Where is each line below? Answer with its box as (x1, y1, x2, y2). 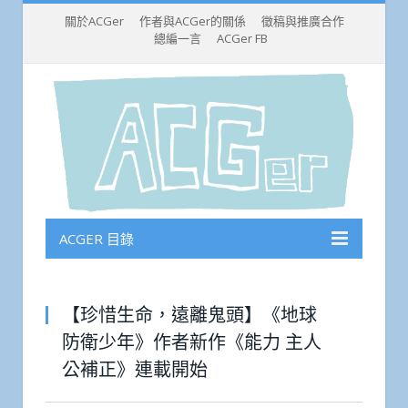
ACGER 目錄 (59, 229, 134, 249)
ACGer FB (216, 30, 268, 46)
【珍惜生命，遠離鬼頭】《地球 (62, 302, 317, 327)
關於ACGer (64, 13, 124, 29)
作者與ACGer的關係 (138, 13, 246, 29)
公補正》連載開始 (62, 357, 208, 382)
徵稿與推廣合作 (260, 13, 344, 29)
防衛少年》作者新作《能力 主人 (62, 330, 321, 354)
